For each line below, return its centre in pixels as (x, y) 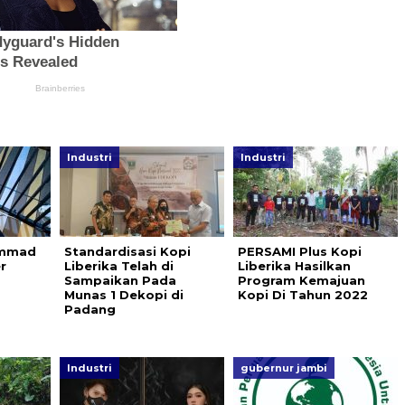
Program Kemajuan (301, 281)
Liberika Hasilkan (294, 266)
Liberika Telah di (118, 266)
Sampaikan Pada (120, 281)
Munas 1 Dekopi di (123, 295)
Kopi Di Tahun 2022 (302, 295)
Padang (89, 310)
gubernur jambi (283, 368)
